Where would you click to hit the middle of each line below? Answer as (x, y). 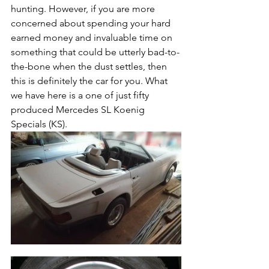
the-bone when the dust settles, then (90, 67)
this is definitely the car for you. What (90, 81)
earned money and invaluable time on (93, 38)
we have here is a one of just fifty (81, 95)
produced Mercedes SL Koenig (79, 110)
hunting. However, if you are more (84, 9)
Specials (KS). (40, 124)
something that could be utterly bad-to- (95, 52)
